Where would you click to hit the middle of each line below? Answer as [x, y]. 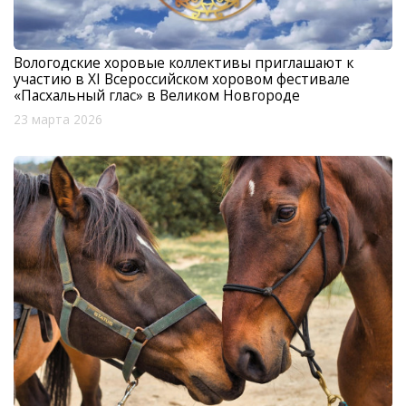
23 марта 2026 [58, 120]
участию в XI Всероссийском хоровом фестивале [182, 79]
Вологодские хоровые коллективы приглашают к [184, 63]
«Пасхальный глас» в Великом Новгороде [157, 96]
